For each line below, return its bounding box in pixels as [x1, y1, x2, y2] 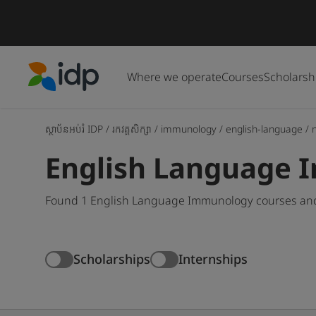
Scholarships [73, 250, 150, 268]
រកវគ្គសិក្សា [112, 121, 152, 135]
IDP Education [28, 91, 100, 107]
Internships [178, 250, 248, 268]
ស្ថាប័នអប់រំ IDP [45, 121, 103, 135]
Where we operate [127, 68, 221, 85]
